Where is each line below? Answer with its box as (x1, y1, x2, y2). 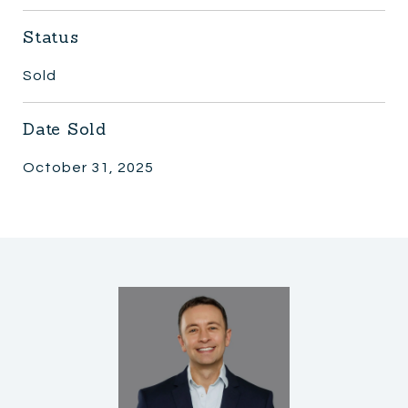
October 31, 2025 (23, 159, 154, 175)
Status (23, 25, 79, 47)
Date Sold (23, 117, 107, 139)
